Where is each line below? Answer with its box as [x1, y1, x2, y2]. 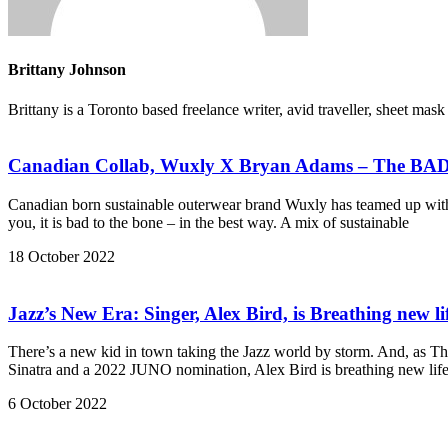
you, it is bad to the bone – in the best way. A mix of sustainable [8, 213, 409, 231]
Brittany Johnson [8, 61, 126, 79]
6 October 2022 [8, 395, 107, 413]
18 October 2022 [8, 247, 115, 265]
